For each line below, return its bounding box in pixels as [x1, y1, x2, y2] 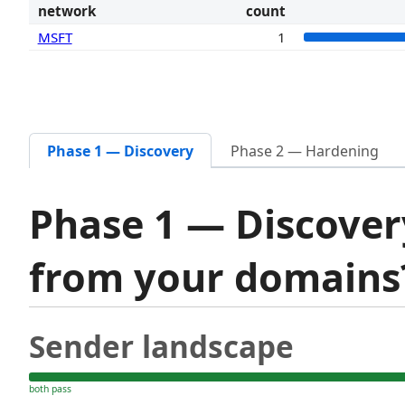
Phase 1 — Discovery [47, 141, 194, 162]
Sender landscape [29, 325, 294, 368]
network [37, 2, 96, 21]
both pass [29, 381, 71, 395]
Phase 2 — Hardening [230, 141, 379, 162]
